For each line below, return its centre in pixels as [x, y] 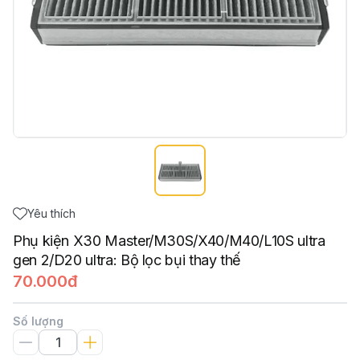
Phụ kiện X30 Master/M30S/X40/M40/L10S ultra [169, 241]
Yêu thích [51, 213]
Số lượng [38, 321]
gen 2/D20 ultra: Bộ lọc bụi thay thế [127, 260]
